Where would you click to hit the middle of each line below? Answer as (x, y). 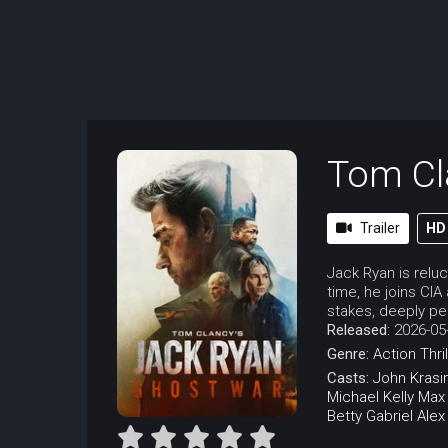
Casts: (350, 378)
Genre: (350, 354)
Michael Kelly (370, 397)
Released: (360, 330)
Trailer (380, 228)
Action (394, 354)
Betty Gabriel (370, 416)
